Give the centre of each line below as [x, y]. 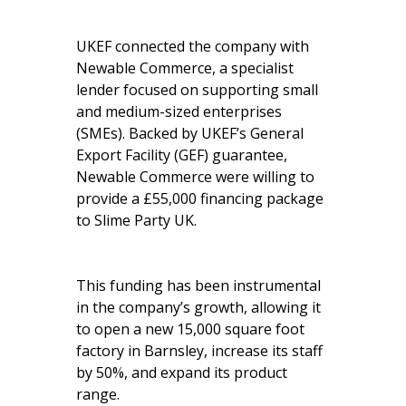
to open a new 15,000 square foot [190, 329]
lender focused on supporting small [197, 89]
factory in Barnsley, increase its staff [199, 350]
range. [98, 394]
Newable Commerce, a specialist [185, 68]
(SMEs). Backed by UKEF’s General [190, 133]
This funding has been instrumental [198, 285]
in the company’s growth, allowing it [198, 307]
